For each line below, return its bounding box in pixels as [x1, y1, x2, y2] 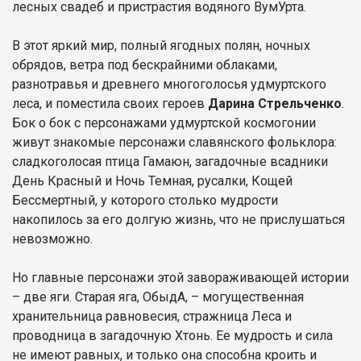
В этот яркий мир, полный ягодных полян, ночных [12, 37, 310, 53]
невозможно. [12, 230, 93, 247]
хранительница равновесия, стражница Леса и [12, 308, 292, 324]
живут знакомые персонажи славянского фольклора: [12, 134, 337, 150]
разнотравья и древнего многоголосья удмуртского [12, 76, 326, 92]
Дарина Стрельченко [208, 95, 342, 111]
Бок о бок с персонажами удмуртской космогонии [12, 114, 316, 131]
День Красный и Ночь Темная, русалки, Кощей [12, 172, 293, 189]
